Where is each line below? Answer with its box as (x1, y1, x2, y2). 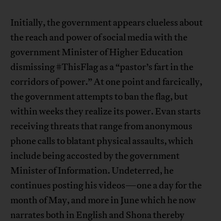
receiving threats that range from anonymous (10, 120, 193, 133)
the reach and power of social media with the (10, 32, 188, 44)
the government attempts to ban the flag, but (10, 91, 188, 103)
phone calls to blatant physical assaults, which (10, 135, 194, 147)
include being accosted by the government (10, 150, 180, 162)
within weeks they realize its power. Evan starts (10, 106, 201, 118)
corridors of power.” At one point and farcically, (10, 76, 203, 88)
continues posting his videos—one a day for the (10, 180, 202, 192)
